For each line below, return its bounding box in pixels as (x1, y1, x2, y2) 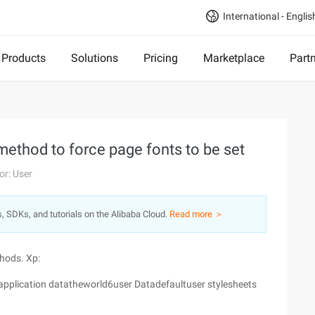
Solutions (71, 51, 118, 65)
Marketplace (203, 51, 264, 65)
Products (1, 51, 46, 65)
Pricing (143, 51, 178, 65)
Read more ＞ (169, 209, 224, 219)
